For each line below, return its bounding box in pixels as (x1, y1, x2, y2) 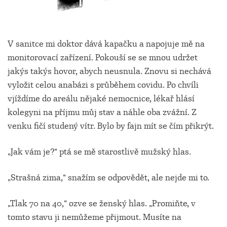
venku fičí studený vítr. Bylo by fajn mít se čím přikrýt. (8, 121, 214, 132)
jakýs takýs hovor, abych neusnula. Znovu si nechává (8, 66, 211, 77)
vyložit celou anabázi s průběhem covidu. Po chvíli (8, 80, 199, 91)
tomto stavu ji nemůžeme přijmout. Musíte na (8, 212, 181, 223)
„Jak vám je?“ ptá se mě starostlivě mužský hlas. (8, 146, 191, 158)
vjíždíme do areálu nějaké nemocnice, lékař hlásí (8, 93, 195, 104)
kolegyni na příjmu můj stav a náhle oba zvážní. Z (8, 107, 197, 118)
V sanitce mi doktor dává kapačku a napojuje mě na (8, 39, 205, 50)
